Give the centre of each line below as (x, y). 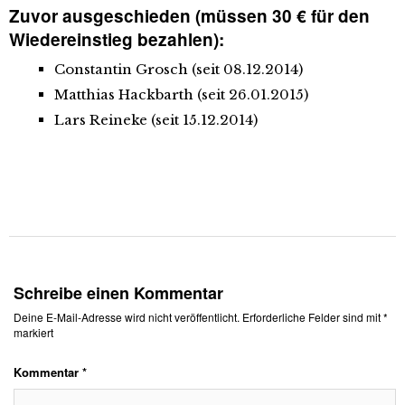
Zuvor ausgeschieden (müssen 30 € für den (189, 16)
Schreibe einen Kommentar (118, 293)
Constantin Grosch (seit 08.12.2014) (179, 69)
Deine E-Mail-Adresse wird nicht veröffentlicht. (127, 317)
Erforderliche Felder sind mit (313, 317)
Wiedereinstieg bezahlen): (117, 39)
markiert (33, 332)
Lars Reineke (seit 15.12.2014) (156, 120)
